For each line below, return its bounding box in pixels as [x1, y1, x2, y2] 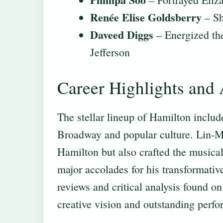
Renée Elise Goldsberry [90, 9, 202, 26]
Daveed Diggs [90, 26, 153, 43]
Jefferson [90, 45, 130, 60]
